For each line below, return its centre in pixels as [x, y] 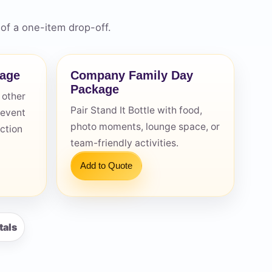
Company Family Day [132, 75]
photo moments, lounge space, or [145, 127]
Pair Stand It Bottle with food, [136, 110]
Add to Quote [106, 166]
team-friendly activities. [124, 143]
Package [95, 89]
